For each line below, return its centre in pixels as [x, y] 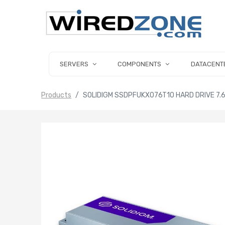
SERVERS [74, 64]
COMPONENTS [140, 64]
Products [57, 95]
